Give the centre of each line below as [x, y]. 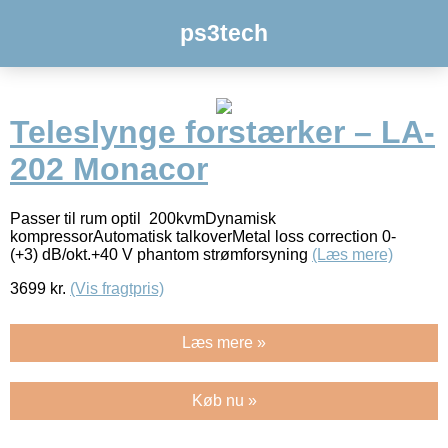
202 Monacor [109, 169]
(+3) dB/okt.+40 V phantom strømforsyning [161, 254]
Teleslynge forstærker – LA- [222, 132]
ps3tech [224, 33]
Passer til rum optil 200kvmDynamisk [143, 218]
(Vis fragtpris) [117, 288]
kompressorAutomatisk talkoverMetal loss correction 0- [203, 236]
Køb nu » [224, 400]
